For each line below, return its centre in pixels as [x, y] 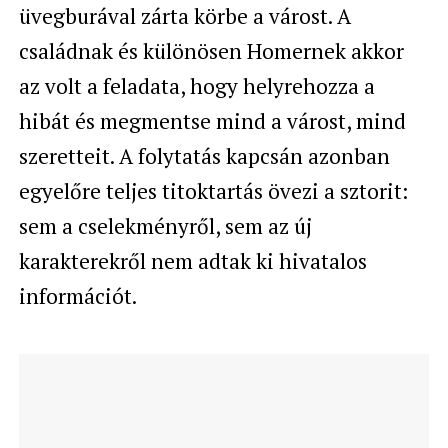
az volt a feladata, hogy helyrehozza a [196, 85]
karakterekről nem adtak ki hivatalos [192, 260]
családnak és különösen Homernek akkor [211, 50]
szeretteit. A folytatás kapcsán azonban [204, 155]
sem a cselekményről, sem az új [165, 225]
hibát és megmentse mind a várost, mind [212, 120]
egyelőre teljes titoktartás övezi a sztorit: [213, 190]
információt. [77, 295]
